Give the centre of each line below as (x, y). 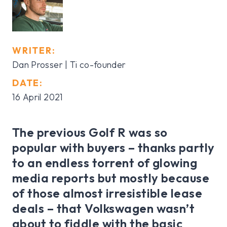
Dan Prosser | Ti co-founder (69, 65)
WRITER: (34, 51)
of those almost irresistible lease (107, 193)
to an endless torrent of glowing (105, 163)
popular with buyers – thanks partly (113, 148)
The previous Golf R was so (90, 133)
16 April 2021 (38, 97)
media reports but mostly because (111, 178)
